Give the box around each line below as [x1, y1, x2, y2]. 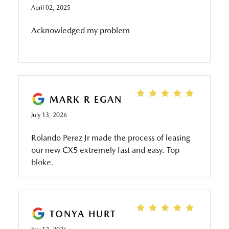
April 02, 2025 [31, 4, 71, 11]
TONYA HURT [49, 208, 116, 219]
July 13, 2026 [31, 111, 67, 119]
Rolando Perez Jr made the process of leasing [31, 133, 190, 143]
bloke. [31, 157, 54, 167]
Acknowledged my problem [31, 26, 130, 35]
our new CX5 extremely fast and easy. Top [31, 145, 179, 155]
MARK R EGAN [49, 94, 122, 105]
